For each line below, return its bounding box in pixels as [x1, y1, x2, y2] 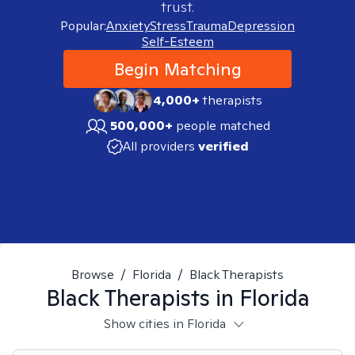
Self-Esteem [141, 33, 214, 50]
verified [197, 138, 249, 155]
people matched [176, 117, 270, 134]
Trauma [186, 17, 227, 34]
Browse [71, 266, 114, 283]
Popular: [60, 17, 106, 34]
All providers [122, 138, 195, 155]
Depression [227, 17, 295, 34]
